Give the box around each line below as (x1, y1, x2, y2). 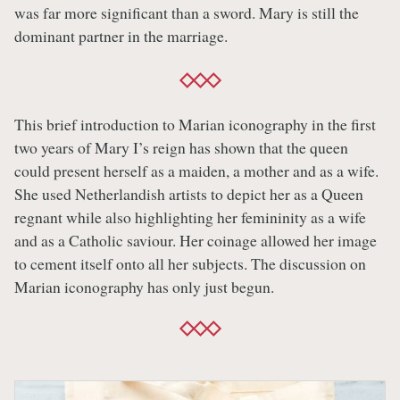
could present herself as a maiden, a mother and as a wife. (14, 159, 379, 181)
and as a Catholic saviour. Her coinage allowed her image (14, 229, 377, 251)
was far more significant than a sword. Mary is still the (14, 2, 359, 24)
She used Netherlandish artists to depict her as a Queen (14, 182, 363, 204)
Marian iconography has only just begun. (14, 275, 274, 297)
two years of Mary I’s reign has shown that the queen (14, 136, 348, 158)
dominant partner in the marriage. (14, 25, 228, 47)
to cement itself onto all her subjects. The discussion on (14, 252, 366, 274)
